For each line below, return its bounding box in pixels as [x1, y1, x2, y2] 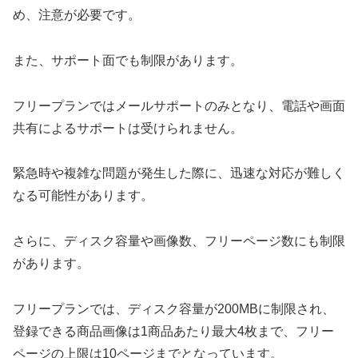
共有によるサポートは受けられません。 [13, 121, 243, 135]
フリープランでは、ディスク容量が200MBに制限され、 [13, 302, 335, 316]
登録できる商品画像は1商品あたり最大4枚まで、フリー [13, 324, 334, 338]
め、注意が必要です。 [13, 8, 141, 22]
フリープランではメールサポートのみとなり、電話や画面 [13, 98, 345, 113]
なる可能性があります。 [13, 189, 153, 203]
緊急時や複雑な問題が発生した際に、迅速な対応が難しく [13, 166, 345, 181]
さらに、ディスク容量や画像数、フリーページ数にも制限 [13, 234, 345, 249]
